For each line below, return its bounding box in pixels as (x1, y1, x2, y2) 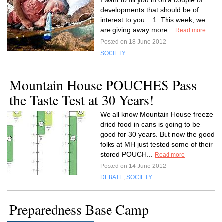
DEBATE (100, 174, 123, 181)
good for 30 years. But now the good (100, 130, 215, 138)
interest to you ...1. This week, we (100, 16, 205, 24)
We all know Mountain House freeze (100, 111, 213, 118)
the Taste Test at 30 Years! (9, 90, 154, 109)
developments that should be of (100, 6, 199, 14)
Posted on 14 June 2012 (100, 163, 166, 169)
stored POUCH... (100, 150, 155, 158)
